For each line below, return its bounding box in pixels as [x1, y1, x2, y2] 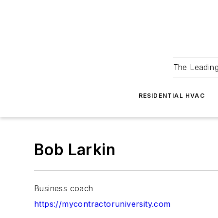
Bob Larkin [34, 140, 115, 159]
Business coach [34, 183, 93, 193]
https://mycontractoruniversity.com [34, 199, 171, 209]
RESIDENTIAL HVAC [138, 92, 205, 99]
